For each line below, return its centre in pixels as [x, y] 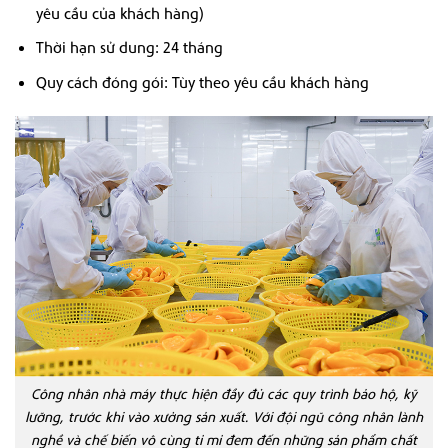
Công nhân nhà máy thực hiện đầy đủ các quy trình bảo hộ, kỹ [224, 393]
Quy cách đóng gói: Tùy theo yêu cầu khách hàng [202, 81]
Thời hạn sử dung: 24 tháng [129, 47]
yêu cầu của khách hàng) [119, 12]
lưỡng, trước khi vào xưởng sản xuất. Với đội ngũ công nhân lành [224, 416]
